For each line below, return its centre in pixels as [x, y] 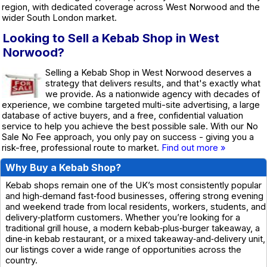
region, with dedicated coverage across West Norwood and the [131, 7]
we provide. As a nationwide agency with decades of [153, 94]
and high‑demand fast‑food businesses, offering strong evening [134, 196]
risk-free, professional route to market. [82, 148]
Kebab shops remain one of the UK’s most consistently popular [133, 185]
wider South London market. [59, 18]
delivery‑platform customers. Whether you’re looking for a [123, 217]
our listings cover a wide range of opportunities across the [123, 249]
